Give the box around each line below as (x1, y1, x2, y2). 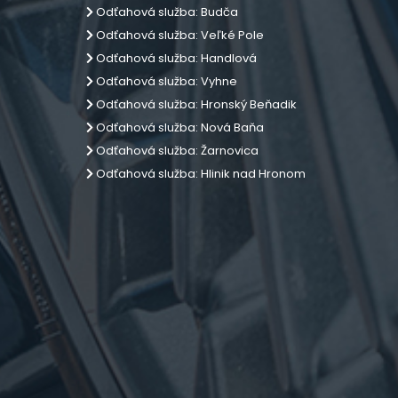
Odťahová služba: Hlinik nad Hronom (93, 165, 306, 182)
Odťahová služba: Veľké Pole (93, 27, 264, 44)
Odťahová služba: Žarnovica (93, 142, 259, 159)
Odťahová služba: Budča (93, 4, 238, 20)
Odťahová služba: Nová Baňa (93, 119, 264, 136)
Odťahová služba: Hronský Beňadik (93, 96, 297, 113)
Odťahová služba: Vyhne (93, 73, 237, 90)
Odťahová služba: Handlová (93, 50, 257, 67)
